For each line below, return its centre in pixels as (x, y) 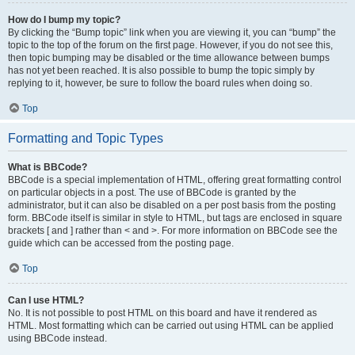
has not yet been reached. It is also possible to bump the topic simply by (161, 71)
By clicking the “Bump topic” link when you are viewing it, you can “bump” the (172, 32)
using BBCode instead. (57, 338)
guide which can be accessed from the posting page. (121, 243)
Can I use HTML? (46, 300)
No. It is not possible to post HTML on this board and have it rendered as (162, 313)
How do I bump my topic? (64, 20)
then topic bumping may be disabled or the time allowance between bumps (169, 58)
